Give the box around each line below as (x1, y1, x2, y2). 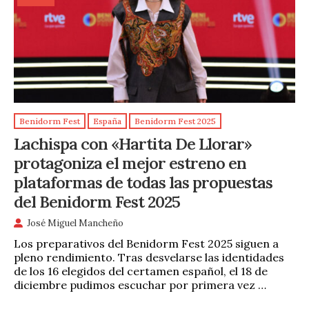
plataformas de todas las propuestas (14, 171, 272, 192)
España (93, 116, 121, 127)
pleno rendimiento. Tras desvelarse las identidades (14, 250, 284, 264)
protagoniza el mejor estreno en (14, 152, 246, 173)
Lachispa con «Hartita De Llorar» (14, 132, 252, 154)
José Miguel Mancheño (27, 217, 123, 230)
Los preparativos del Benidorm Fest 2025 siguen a (14, 236, 279, 250)
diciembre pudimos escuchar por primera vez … (14, 277, 266, 292)
